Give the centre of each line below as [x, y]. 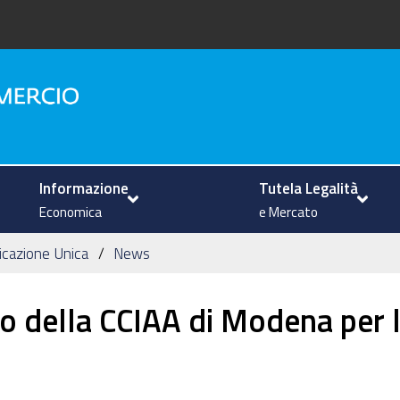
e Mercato [289, 212]
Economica [71, 212]
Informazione [84, 187]
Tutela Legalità [309, 187]
